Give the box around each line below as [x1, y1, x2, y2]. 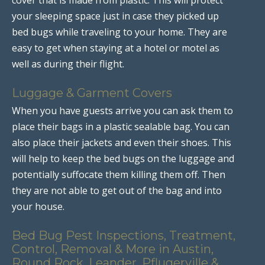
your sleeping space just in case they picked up [12, 9, 219, 22]
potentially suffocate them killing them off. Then [12, 167, 225, 181]
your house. [12, 199, 64, 213]
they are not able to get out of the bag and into [12, 183, 222, 197]
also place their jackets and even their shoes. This [12, 135, 231, 149]
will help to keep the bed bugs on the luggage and [12, 151, 234, 165]
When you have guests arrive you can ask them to [12, 104, 233, 117]
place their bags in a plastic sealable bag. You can [12, 119, 230, 133]
